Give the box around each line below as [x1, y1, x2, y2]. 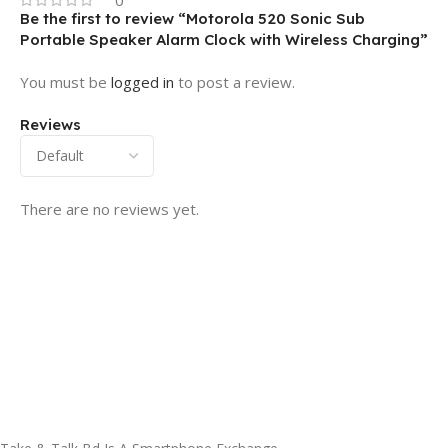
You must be [20, 71, 111, 92]
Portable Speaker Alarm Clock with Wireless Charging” [20, 29, 428, 49]
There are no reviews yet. [20, 198, 199, 219]
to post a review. [174, 71, 295, 92]
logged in [111, 71, 174, 92]
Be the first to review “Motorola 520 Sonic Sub [20, 8, 365, 28]
